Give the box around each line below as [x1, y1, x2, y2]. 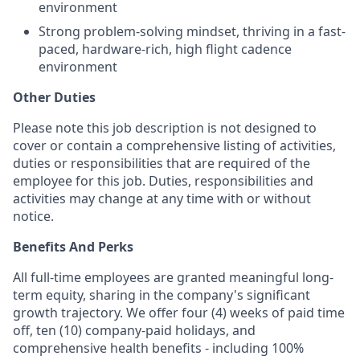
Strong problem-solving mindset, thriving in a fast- [39, 22, 346, 40]
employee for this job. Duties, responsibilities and [13, 172, 313, 190]
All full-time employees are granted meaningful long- [13, 268, 333, 286]
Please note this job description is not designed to [13, 119, 317, 137]
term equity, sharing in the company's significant [13, 286, 310, 304]
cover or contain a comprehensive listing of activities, [13, 137, 336, 154]
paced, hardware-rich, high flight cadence [39, 40, 292, 58]
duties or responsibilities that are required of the [13, 154, 310, 172]
